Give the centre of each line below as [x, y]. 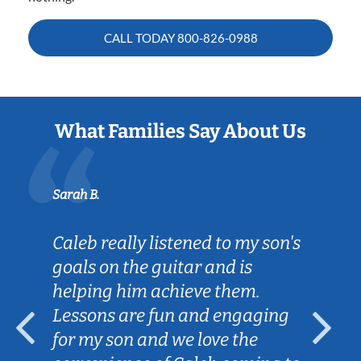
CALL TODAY [140, 37]
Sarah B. [76, 194]
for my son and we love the [155, 339]
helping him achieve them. [156, 291]
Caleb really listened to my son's [176, 243]
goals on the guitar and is [152, 267]
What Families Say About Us [180, 131]
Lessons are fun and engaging [171, 315]
